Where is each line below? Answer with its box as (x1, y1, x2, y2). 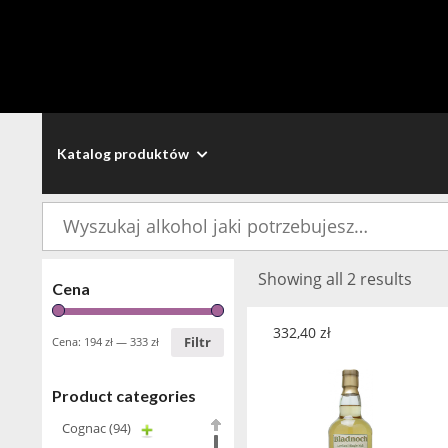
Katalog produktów (57, 145, 192, 162)
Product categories (52, 385, 196, 405)
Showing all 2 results (258, 268, 412, 290)
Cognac (62, 418, 106, 437)
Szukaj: (46, 206, 79, 220)
